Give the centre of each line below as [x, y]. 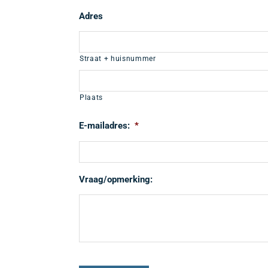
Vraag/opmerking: [116, 179]
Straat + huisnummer [118, 59]
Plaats [91, 98]
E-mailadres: [104, 126]
